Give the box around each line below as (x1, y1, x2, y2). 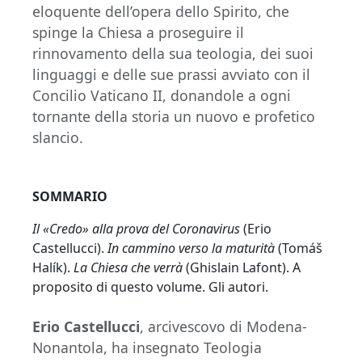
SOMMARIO (32, 187, 107, 206)
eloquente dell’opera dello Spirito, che (32, 2, 289, 22)
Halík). (32, 259, 74, 277)
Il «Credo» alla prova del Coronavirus (32, 220, 240, 238)
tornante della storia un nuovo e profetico (32, 107, 315, 127)
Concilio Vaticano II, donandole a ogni (32, 86, 291, 106)
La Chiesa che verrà (74, 259, 183, 277)
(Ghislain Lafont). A (183, 259, 301, 277)
